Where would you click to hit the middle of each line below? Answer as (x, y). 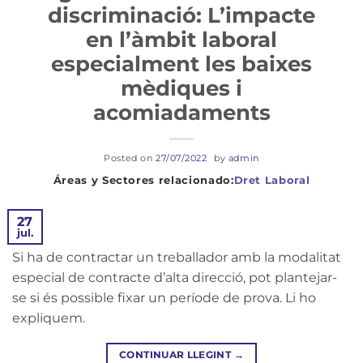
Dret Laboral (272, 179)
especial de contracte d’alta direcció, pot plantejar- (175, 277)
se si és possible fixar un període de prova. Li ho (164, 297)
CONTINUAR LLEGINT (177, 354)
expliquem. (49, 318)
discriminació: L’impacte (181, 15)
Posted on (130, 158)
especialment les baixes (181, 63)
